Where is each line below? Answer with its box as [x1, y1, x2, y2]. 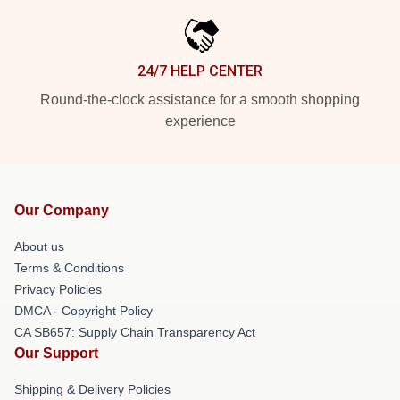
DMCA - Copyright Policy [14, 303, 153, 318]
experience [164, 112, 236, 129]
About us [14, 238, 64, 254]
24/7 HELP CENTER [137, 62, 262, 79]
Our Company [14, 202, 109, 218]
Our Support [14, 345, 98, 361]
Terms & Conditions [14, 260, 124, 275]
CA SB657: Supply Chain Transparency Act [14, 324, 255, 339]
